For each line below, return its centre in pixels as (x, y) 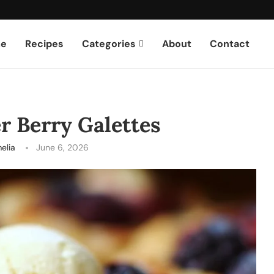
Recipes (45, 43)
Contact (230, 43)
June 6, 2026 (62, 147)
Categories (109, 43)
